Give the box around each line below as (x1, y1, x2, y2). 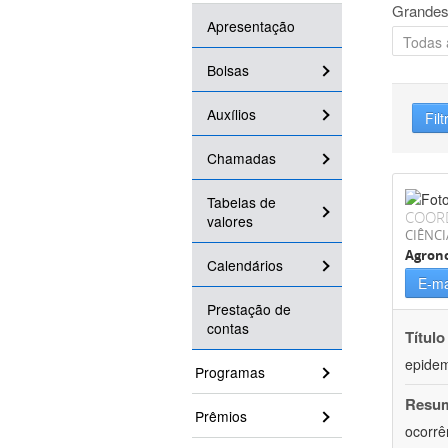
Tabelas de (207, 192, 276, 213)
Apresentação (207, 16, 295, 37)
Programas (195, 362, 265, 383)
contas (207, 318, 249, 339)
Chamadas (207, 148, 276, 169)
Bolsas (207, 60, 249, 81)
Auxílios (207, 104, 256, 125)
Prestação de (207, 299, 291, 320)
